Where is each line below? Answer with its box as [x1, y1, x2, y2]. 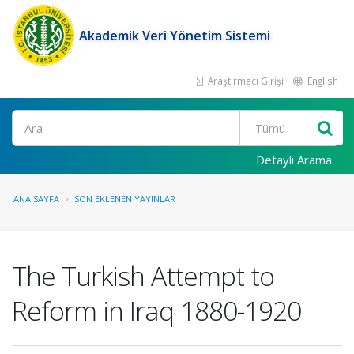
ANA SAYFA [13, 193, 59, 205]
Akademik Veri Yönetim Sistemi [79, 27, 270, 44]
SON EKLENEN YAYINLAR [74, 193, 175, 205]
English [305, 74, 338, 87]
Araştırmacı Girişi [205, 74, 284, 87]
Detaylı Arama [256, 152, 332, 168]
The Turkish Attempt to [12, 258, 274, 294]
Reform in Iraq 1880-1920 [12, 292, 301, 329]
